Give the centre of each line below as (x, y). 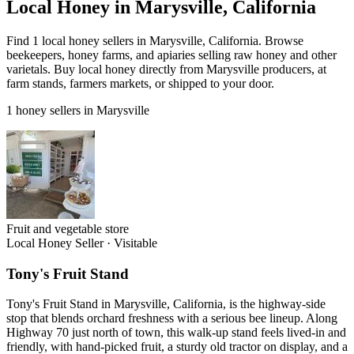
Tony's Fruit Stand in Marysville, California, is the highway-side (166, 304)
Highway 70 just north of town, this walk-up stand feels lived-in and (176, 333)
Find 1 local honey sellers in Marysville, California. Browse (155, 40)
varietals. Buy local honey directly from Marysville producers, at (166, 69)
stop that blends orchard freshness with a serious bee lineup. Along (172, 318)
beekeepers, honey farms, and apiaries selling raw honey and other (171, 55)
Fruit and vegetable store (68, 228)
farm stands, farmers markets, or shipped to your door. (140, 83)
